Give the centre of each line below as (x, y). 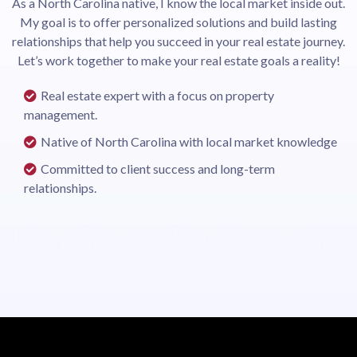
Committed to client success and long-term (158, 169)
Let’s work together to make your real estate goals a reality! (178, 60)
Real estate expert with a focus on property (157, 95)
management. (61, 114)
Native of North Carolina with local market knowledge (189, 141)
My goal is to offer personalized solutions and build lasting (178, 22)
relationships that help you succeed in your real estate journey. (178, 41)
